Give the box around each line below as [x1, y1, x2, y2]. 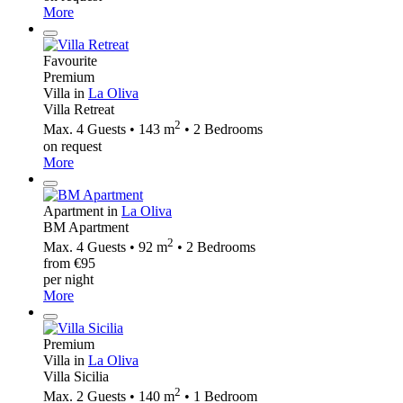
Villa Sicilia [43, 368, 109, 384]
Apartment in [43, 202, 121, 219]
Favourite [43, 53, 97, 69]
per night [43, 271, 94, 287]
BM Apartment [43, 219, 129, 235]
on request [43, 138, 102, 154]
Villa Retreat [43, 102, 114, 118]
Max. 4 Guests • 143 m [43, 121, 175, 138]
